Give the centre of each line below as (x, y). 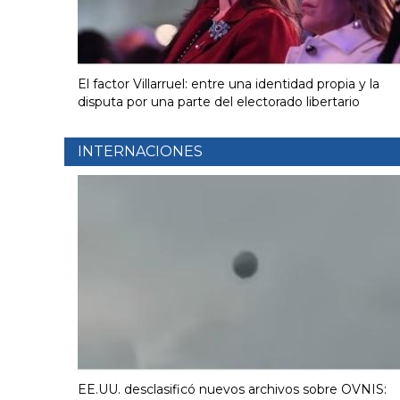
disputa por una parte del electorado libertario (219, 101)
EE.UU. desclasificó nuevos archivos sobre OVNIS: (232, 389)
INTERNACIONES (140, 151)
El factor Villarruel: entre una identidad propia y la (229, 83)
